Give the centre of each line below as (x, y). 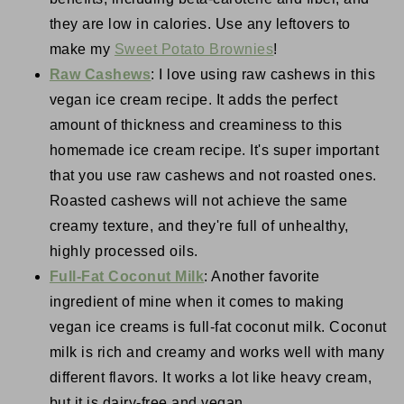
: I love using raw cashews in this (263, 75)
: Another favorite (262, 277)
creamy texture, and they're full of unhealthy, (199, 226)
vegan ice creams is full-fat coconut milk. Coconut (218, 327)
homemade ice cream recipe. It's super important (214, 151)
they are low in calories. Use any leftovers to (200, 24)
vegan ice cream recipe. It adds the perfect (193, 100)
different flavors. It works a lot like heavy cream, (211, 378)
